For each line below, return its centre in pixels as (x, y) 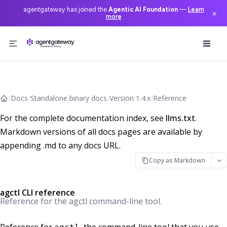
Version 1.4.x (130, 98)
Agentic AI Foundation (143, 9)
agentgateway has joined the (66, 9)
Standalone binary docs (69, 98)
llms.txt (180, 118)
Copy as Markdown (177, 160)
